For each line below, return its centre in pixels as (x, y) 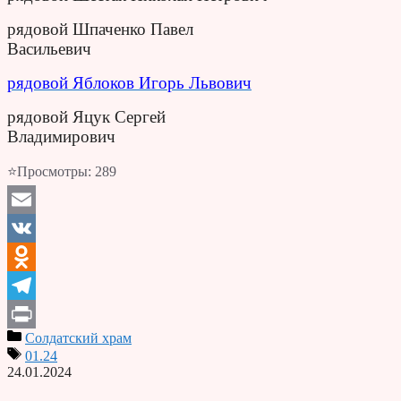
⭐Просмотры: (49, 171)
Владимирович (61, 136)
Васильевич (49, 48)
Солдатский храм (78, 337)
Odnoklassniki (48, 285)
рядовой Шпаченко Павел (100, 29)
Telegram (34, 313)
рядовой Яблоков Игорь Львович (129, 82)
